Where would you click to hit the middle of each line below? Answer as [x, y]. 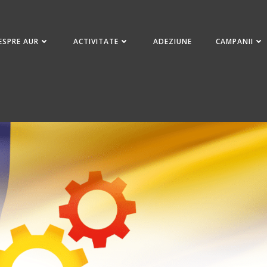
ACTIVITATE [96, 41]
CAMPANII [235, 41]
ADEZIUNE [173, 41]
